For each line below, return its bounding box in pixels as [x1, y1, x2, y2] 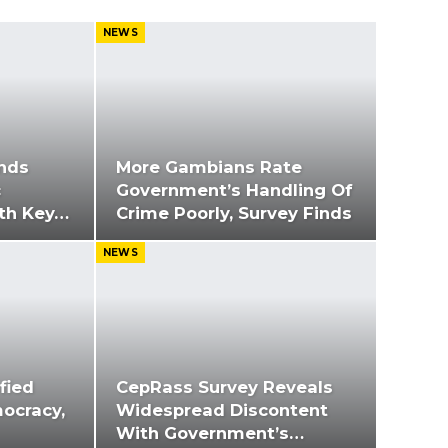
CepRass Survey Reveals [115, 377, 333, 398]
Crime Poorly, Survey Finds [115, 203, 352, 224]
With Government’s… [115, 423, 304, 444]
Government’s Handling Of [115, 180, 353, 201]
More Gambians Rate [115, 157, 302, 178]
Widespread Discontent [115, 400, 328, 421]
